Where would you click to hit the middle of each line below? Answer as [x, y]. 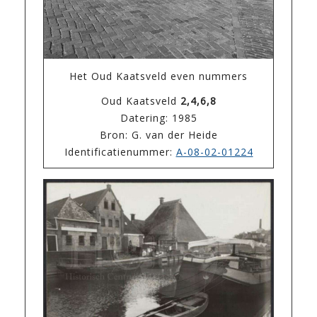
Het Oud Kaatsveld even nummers [158, 76]
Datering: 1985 [158, 118]
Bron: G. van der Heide [158, 135]
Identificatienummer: [120, 152]
